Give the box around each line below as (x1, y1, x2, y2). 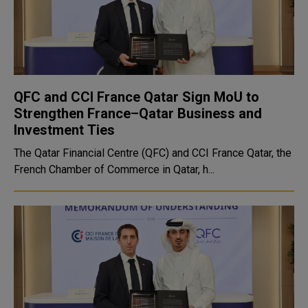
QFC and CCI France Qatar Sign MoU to (14, 89, 259, 105)
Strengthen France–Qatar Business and (14, 105, 262, 122)
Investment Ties (14, 122, 115, 138)
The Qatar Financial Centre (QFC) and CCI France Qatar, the (14, 146, 291, 159)
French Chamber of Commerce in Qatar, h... (14, 163, 214, 176)
